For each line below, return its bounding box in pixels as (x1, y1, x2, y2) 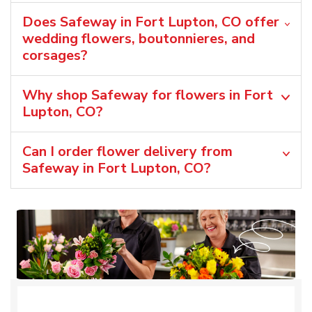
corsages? (22, 45, 88, 65)
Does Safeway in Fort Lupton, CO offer (22, 12, 279, 31)
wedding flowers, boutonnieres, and (22, 29, 255, 48)
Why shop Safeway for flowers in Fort (22, 85, 273, 104)
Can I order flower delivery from (22, 141, 233, 161)
